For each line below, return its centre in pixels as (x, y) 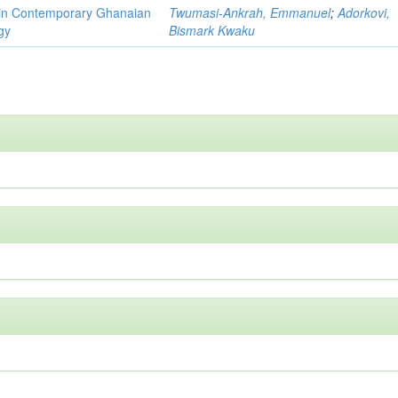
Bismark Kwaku (212, 30)
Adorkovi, (364, 12)
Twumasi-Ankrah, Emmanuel (250, 12)
